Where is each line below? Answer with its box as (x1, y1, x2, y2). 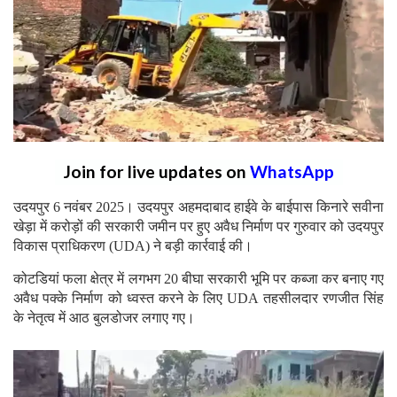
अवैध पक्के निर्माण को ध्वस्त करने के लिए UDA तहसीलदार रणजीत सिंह (13, 290, 384, 306)
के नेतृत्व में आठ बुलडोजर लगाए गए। (13, 309, 195, 325)
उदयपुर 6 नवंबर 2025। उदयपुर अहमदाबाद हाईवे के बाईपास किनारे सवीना (13, 198, 384, 214)
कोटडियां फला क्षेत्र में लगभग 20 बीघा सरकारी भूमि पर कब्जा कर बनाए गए (13, 270, 384, 286)
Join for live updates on (63, 160, 250, 182)
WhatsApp (249, 160, 334, 182)
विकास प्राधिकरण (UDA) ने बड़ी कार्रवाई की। (13, 237, 253, 253)
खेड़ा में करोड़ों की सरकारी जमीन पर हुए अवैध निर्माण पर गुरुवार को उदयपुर (13, 218, 384, 234)
